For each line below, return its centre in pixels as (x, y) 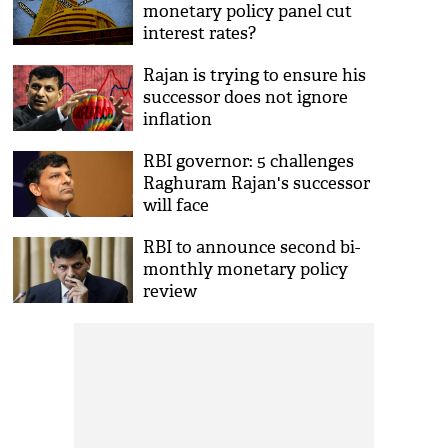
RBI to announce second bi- (252, 247)
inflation (178, 119)
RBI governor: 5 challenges (249, 161)
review (170, 291)
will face (176, 205)
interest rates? (200, 33)
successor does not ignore (246, 97)
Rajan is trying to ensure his (255, 75)
